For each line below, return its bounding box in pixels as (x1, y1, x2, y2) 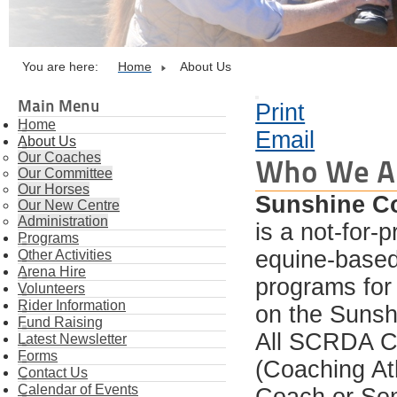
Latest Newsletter (18, 331, 127, 346)
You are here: (22, 60, 109, 74)
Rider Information (18, 298, 126, 313)
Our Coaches (18, 150, 101, 165)
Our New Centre (18, 198, 120, 213)
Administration (18, 214, 108, 229)
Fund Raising (18, 315, 103, 330)
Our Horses (18, 182, 90, 197)
